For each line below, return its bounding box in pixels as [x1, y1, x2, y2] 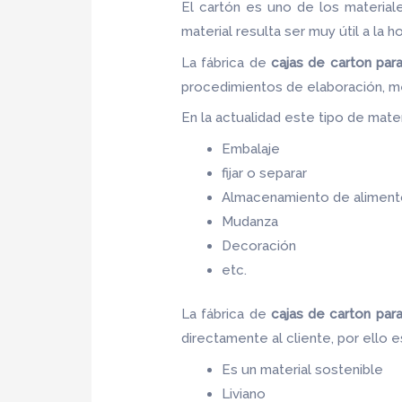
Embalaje [222, 140, 281, 157]
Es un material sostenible [222, 361, 384, 378]
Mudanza [222, 213, 279, 230]
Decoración [222, 237, 297, 254]
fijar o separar [222, 164, 311, 181]
